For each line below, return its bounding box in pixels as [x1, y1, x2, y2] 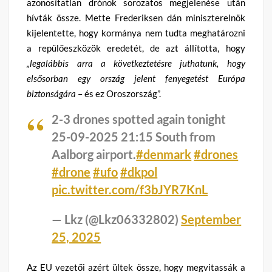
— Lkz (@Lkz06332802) [52, 211, 182, 226]
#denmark [136, 146, 192, 161]
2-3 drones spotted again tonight [52, 111, 226, 126]
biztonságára [27, 87, 76, 99]
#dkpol [120, 164, 158, 179]
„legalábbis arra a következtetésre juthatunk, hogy [27, 57, 245, 69]
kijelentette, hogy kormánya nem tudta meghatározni [27, 27, 245, 38]
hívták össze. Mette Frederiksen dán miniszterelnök [27, 12, 245, 23]
